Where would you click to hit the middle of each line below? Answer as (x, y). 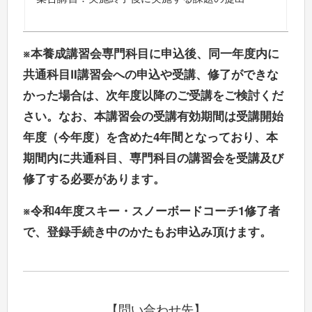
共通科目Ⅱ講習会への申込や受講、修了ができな (151, 75)
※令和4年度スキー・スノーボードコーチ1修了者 (152, 212)
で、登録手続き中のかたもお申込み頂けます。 (148, 233)
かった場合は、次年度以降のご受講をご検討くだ (154, 96)
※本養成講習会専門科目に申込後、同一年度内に (151, 54)
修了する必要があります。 (94, 179)
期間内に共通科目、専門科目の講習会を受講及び (154, 158)
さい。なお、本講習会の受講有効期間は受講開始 (154, 117)
